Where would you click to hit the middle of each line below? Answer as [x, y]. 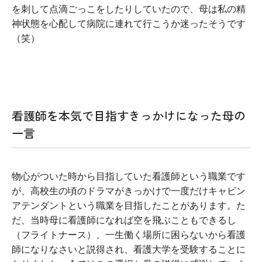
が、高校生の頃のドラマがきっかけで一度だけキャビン [129, 191]
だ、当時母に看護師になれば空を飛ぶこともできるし [124, 220]
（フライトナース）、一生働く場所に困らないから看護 [129, 235]
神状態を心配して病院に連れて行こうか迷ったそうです [129, 24]
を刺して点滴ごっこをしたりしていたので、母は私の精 [129, 9]
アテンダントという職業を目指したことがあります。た [129, 206]
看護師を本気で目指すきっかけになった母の [129, 116]
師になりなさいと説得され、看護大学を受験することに [129, 250]
